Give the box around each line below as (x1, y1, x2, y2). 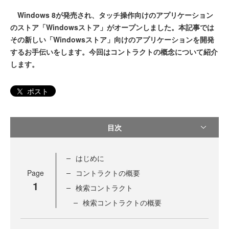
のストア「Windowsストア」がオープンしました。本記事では (10, 22, 214, 32)
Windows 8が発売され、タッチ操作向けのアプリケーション (10, 10, 213, 20)
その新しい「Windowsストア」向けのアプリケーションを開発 (10, 34, 214, 44)
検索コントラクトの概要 (83, 197, 162, 208)
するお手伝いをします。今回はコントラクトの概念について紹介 (10, 47, 218, 57)
